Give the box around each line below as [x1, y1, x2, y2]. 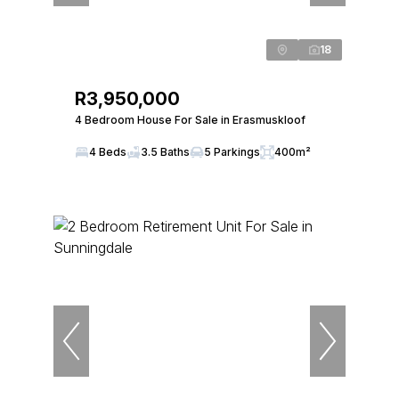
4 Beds [89, 145, 126, 159]
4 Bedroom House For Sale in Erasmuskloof [75, 113, 305, 126]
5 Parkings [204, 145, 260, 159]
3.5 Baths [141, 145, 190, 159]
